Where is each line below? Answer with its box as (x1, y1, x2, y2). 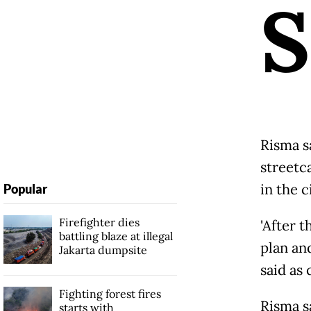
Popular (3, 180, 47, 196)
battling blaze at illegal (58, 228, 173, 243)
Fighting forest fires (58, 286, 161, 301)
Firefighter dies (58, 215, 140, 229)
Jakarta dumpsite (58, 242, 147, 257)
